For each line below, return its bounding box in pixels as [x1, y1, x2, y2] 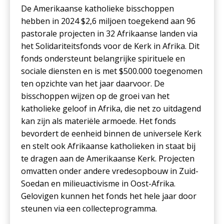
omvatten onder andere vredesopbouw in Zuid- [21, 165, 199, 177]
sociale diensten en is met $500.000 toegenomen [21, 65, 203, 77]
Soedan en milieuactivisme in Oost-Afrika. [21, 178, 176, 189]
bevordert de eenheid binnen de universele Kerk [21, 128, 202, 139]
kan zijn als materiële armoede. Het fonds [21, 115, 176, 127]
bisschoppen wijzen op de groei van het [21, 90, 170, 102]
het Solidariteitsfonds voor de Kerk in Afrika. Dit [21, 40, 200, 52]
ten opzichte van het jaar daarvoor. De [21, 78, 165, 89]
